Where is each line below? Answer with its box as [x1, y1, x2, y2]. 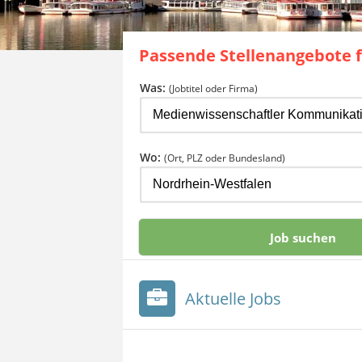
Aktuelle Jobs [185, 287, 281, 309]
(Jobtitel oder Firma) [169, 82, 258, 95]
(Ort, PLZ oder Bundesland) [164, 151, 285, 165]
